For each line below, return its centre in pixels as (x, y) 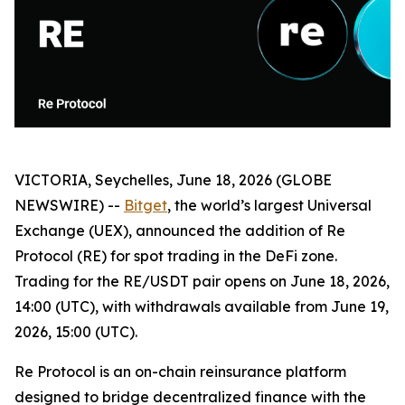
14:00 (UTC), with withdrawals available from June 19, (202, 307)
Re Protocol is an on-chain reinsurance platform (180, 372)
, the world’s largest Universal (269, 206)
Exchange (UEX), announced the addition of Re (180, 231)
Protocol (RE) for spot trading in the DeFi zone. (176, 256)
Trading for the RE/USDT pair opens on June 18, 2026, (202, 282)
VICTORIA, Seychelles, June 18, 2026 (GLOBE (173, 180)
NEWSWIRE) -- (69, 206)
